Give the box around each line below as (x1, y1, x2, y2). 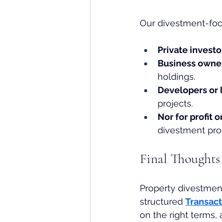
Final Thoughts (140, 150, 220, 167)
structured (140, 196, 185, 207)
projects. (158, 98, 193, 109)
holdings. (158, 71, 195, 82)
